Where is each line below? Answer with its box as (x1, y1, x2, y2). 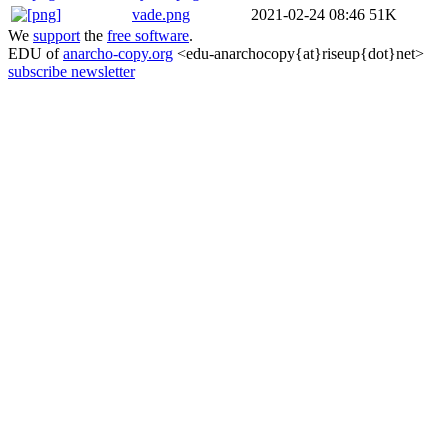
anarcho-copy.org (63, 45, 173, 62)
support (33, 27, 80, 44)
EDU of (8, 45, 63, 62)
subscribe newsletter (8, 63, 135, 80)
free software (107, 27, 189, 44)
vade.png (132, 6, 190, 23)
